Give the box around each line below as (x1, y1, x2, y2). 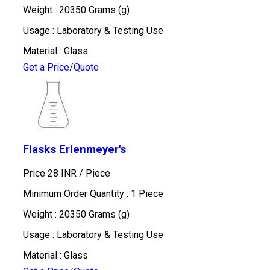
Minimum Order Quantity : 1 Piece (22, 188, 163, 199)
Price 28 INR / (22, 168, 86, 179)
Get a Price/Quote (22, 61, 99, 73)
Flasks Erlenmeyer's (22, 143, 126, 156)
